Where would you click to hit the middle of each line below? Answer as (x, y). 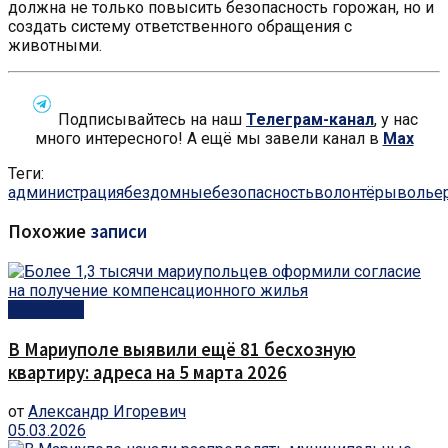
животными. (55, 45)
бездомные (168, 192)
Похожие (47, 232)
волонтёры (355, 192)
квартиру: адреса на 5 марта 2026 (147, 372)
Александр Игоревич (107, 412)
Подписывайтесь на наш (150, 119)
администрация (66, 192)
